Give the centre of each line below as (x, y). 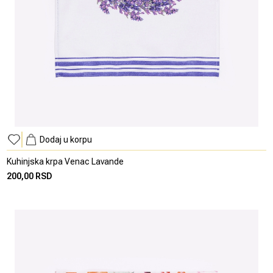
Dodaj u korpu (66, 140)
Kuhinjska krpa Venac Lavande (66, 161)
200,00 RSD (30, 176)
